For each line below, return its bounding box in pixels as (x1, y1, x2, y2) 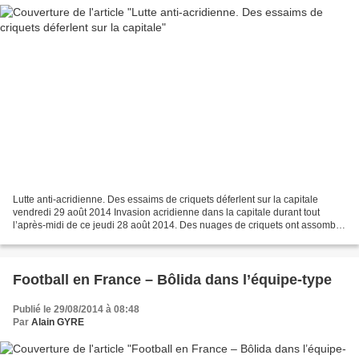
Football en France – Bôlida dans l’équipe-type (13, 272, 332, 288)
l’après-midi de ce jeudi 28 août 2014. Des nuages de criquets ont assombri (13, 220, 341, 232)
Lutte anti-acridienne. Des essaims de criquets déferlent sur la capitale (13, 194, 318, 206)
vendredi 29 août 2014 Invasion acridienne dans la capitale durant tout (13, 207, 320, 219)
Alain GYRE (31, 317, 84, 329)
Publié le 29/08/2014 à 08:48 (13, 304, 139, 316)
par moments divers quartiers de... (13, 232, 160, 244)
